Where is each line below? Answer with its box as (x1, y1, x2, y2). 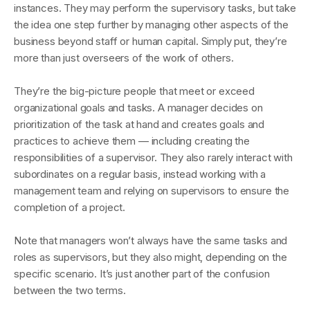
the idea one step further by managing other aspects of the (14, 18, 289, 31)
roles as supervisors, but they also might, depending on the (14, 250, 287, 264)
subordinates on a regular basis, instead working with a (14, 167, 266, 181)
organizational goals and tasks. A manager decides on (14, 101, 263, 114)
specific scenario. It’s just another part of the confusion (14, 267, 270, 280)
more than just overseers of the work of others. (14, 51, 234, 64)
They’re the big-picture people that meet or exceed (14, 84, 255, 98)
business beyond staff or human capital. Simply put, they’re (14, 35, 287, 48)
